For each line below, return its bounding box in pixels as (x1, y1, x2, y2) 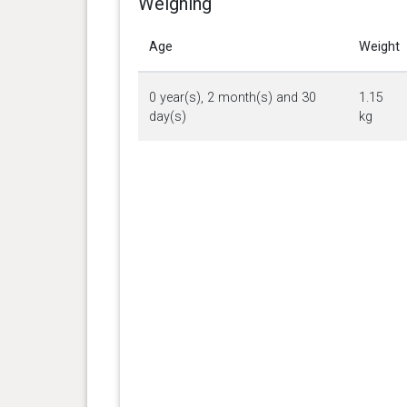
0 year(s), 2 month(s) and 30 (148, 89, 316, 105)
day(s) (148, 108, 186, 124)
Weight (358, 38, 400, 55)
